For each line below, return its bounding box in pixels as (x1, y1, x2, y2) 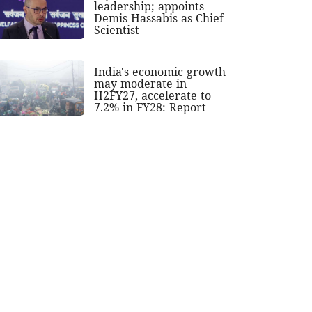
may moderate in (94, 75, 187, 91)
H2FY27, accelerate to (94, 87, 212, 103)
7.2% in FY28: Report (94, 99, 207, 115)
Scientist (94, 22, 140, 38)
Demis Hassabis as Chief (94, 10, 224, 26)
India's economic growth (94, 63, 226, 79)
